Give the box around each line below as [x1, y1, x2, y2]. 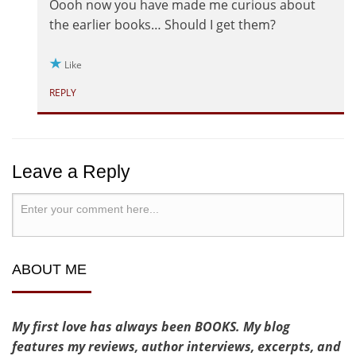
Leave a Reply [12, 161, 130, 183]
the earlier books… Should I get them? [49, 16, 276, 34]
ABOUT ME [12, 261, 87, 278]
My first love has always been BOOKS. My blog [12, 318, 290, 336]
